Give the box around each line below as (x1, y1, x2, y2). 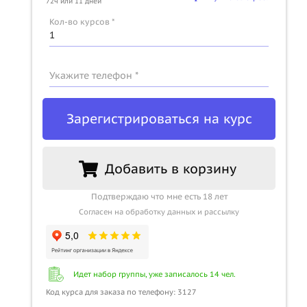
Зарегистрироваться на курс (66, 110, 252, 127)
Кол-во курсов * (49, 16, 115, 27)
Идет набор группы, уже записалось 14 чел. (73, 269, 236, 279)
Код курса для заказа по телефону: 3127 (46, 286, 197, 297)
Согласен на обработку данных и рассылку (79, 206, 239, 217)
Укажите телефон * (49, 69, 138, 82)
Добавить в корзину (104, 160, 240, 177)
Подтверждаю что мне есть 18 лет (90, 191, 228, 201)
